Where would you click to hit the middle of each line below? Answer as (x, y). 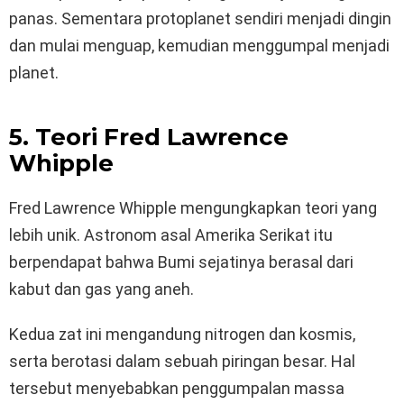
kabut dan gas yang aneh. (101, 289)
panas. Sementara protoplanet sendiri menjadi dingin (200, 19)
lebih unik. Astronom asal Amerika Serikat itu (171, 235)
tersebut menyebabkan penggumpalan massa (177, 389)
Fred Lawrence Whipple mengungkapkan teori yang (193, 208)
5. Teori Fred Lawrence (149, 138)
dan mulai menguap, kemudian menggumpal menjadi (199, 46)
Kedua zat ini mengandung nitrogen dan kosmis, (182, 335)
